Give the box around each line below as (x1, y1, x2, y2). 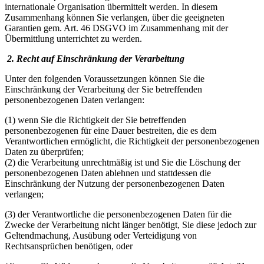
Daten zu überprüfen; (5, 146, 84, 157)
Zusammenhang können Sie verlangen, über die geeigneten (5, 12, 225, 22)
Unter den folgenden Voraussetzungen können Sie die (5, 73, 204, 84)
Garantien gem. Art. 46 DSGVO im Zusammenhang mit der (5, 22, 228, 33)
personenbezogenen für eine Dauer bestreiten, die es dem (5, 125, 216, 136)
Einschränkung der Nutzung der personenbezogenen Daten (5, 178, 225, 189)
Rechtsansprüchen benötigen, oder (5, 240, 133, 251)
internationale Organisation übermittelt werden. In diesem (5, 1, 217, 12)
